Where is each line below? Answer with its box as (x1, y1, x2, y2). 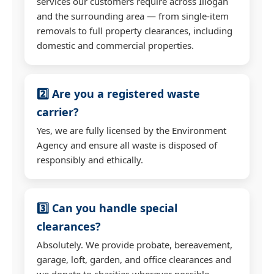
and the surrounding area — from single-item (37, 9, 229, 22)
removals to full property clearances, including (37, 24, 232, 37)
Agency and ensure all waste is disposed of (37, 138, 217, 151)
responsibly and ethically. (37, 153, 143, 166)
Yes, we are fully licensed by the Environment (37, 124, 226, 136)
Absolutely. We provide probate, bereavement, (37, 238, 232, 251)
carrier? (37, 104, 79, 119)
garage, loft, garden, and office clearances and (37, 253, 231, 265)
